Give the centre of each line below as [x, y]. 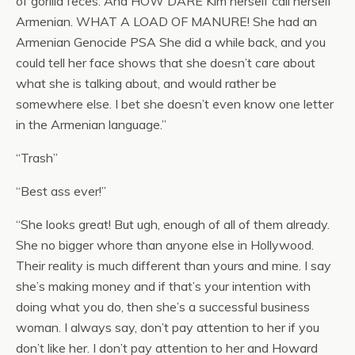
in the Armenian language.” [91, 124]
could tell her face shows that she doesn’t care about [166, 62]
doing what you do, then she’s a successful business [163, 306]
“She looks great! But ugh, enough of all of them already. [173, 224]
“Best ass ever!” [61, 191]
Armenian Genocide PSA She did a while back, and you [171, 42]
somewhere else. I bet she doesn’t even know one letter [175, 103]
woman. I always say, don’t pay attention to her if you [168, 327]
